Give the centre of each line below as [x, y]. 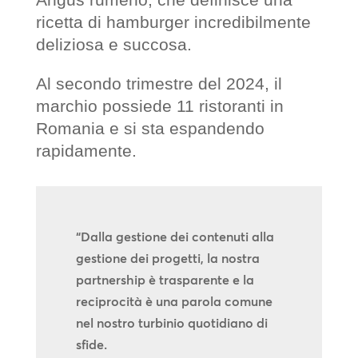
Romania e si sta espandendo [150, 128]
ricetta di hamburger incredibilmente [173, 22]
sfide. [91, 344]
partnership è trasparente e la [165, 280]
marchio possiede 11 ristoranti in [159, 106]
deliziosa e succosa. [113, 44]
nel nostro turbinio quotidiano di [171, 323]
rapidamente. [86, 151]
